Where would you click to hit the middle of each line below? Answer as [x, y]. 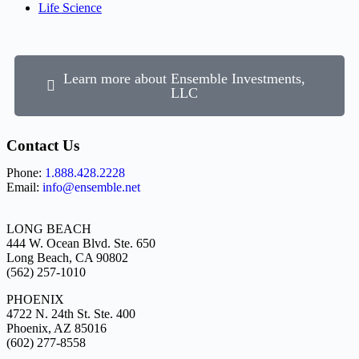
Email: [24, 187]
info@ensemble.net [91, 187]
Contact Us [43, 145]
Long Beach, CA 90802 [67, 257]
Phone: [26, 172]
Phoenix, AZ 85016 [56, 328]
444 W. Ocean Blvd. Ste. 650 [81, 243]
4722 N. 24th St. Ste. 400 [71, 313]
